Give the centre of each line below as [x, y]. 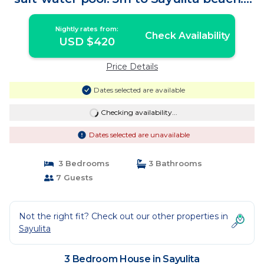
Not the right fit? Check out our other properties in [123, 216]
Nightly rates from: [87, 29]
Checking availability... [139, 112]
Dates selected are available [139, 90]
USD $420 [87, 42]
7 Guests [73, 177]
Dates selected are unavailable [139, 135]
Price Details [132, 67]
